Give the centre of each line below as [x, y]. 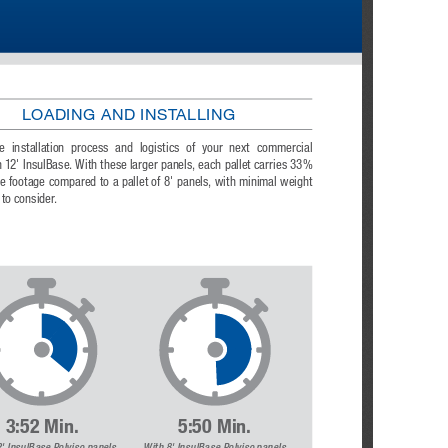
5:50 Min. [214, 427]
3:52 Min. [42, 427]
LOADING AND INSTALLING [127, 116]
